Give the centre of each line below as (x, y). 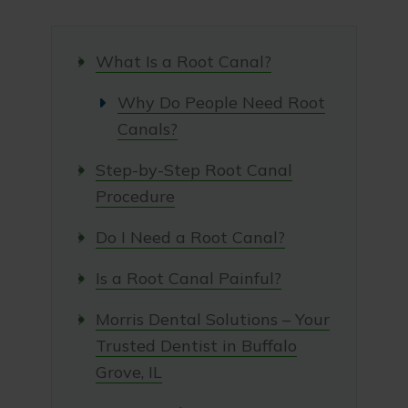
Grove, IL (128, 372)
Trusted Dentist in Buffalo (196, 346)
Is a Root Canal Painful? (188, 278)
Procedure (135, 196)
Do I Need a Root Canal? (190, 237)
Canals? (147, 129)
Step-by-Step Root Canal (194, 170)
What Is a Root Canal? (183, 61)
